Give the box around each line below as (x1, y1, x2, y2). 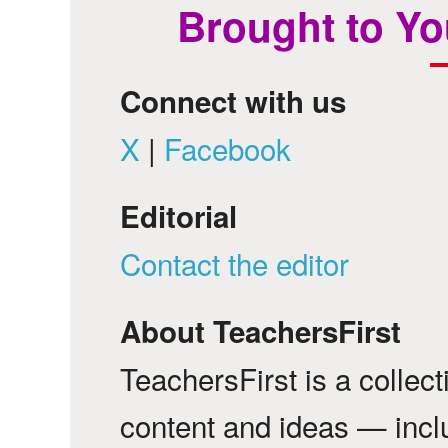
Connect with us (120, 79, 346, 122)
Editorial (120, 194, 237, 237)
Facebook (164, 126, 291, 169)
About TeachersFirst (120, 309, 401, 352)
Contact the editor (120, 241, 349, 284)
